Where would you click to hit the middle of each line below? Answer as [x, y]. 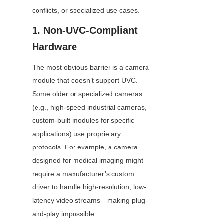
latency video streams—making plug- [90, 201]
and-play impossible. [64, 214]
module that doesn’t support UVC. [85, 81]
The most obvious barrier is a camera [91, 67]
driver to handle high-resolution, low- [89, 187]
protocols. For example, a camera [85, 147]
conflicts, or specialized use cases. [86, 11]
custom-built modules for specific [83, 121]
